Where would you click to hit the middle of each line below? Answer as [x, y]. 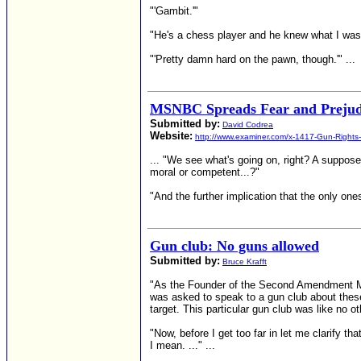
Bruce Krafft [245, 261]
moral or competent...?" [205, 172]
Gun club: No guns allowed [234, 246]
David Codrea [248, 124]
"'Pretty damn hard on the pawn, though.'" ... [253, 59]
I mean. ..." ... [183, 345]
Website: [171, 136]
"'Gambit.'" [174, 11]
